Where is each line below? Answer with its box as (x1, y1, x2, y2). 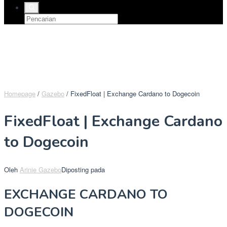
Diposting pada (61, 165, 105, 175)
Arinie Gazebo (20, 165, 61, 175)
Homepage (4, 88, 35, 98)
